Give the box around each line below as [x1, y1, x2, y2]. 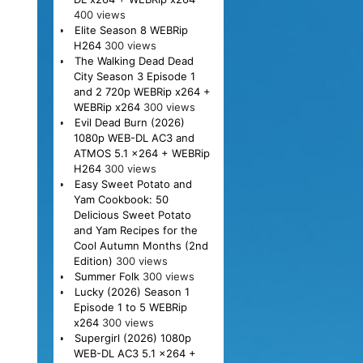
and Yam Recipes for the [73, 223, 198, 237]
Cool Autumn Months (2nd [73, 238, 208, 252]
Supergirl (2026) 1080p [74, 331, 191, 344]
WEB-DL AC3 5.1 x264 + [73, 346, 196, 360]
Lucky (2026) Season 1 [74, 284, 190, 298]
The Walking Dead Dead [74, 53, 194, 67]
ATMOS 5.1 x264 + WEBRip [73, 146, 210, 160]
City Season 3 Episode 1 [73, 69, 195, 83]
